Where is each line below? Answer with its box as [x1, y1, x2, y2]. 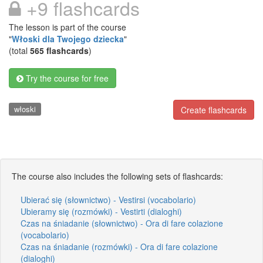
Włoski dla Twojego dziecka [12, 33, 124, 45]
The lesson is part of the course [9, 21, 126, 33]
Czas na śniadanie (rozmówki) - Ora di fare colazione [21, 240, 218, 252]
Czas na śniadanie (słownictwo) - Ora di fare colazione [21, 217, 223, 229]
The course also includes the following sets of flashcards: [12, 170, 223, 182]
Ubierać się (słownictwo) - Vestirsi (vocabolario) [21, 193, 196, 205]
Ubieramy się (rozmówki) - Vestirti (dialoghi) [21, 205, 182, 217]
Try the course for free [23, 72, 109, 84]
